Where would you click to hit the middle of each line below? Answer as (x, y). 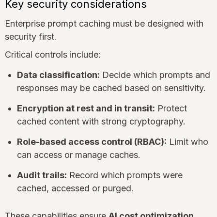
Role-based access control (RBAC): (92, 142)
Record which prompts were (125, 175)
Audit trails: (42, 175)
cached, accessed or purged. (75, 188)
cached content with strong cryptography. (101, 122)
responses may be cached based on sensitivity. (111, 88)
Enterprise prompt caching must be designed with (104, 24)
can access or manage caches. (79, 155)
